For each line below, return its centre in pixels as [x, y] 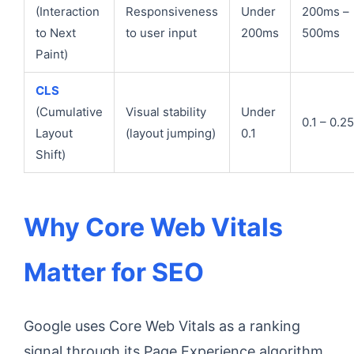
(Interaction [68, 11]
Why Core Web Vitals [153, 227]
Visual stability [166, 112]
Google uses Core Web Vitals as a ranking [162, 326]
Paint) [52, 54]
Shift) [51, 154]
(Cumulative [69, 112]
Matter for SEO [114, 272]
